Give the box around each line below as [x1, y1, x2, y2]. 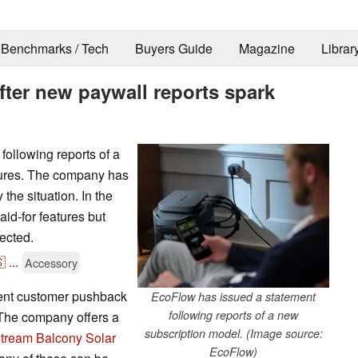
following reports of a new [169, 306, 298, 323]
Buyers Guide [134, 39, 213, 58]
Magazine [238, 39, 295, 58]
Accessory [25, 253, 78, 271]
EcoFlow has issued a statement [151, 288, 316, 304]
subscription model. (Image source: [144, 324, 323, 341]
